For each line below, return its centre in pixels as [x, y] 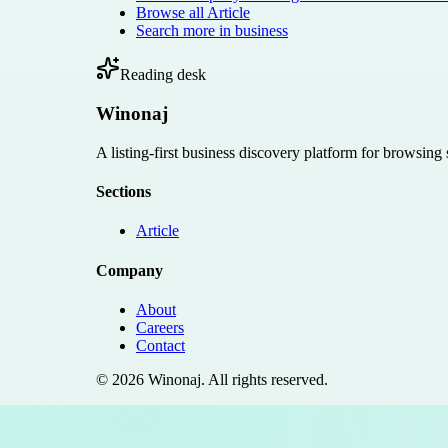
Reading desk [163, 75]
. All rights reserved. [264, 379]
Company [129, 270]
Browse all [171, 13]
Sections [123, 192]
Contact [160, 345]
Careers [160, 327]
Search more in [185, 31]
